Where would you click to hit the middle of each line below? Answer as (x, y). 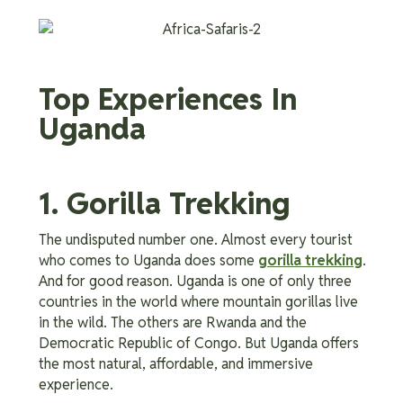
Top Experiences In (168, 100)
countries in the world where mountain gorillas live (198, 301)
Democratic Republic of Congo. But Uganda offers (199, 343)
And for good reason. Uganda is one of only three (195, 281)
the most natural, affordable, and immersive (176, 363)
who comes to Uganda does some (148, 260)
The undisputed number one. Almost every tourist (196, 239)
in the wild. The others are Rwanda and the (173, 322)
